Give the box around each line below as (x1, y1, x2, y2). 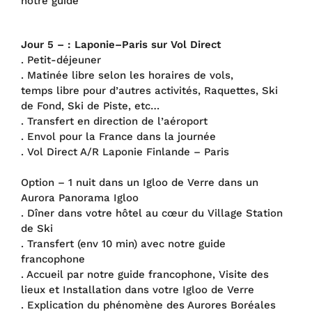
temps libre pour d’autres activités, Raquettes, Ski (21, 84, 278, 97)
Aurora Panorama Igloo (21, 191, 139, 204)
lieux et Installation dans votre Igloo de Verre (21, 283, 254, 296)
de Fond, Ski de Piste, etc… (21, 99, 159, 112)
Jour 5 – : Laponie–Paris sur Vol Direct (21, 38, 221, 51)
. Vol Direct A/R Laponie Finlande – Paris (21, 145, 229, 158)
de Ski (21, 221, 53, 235)
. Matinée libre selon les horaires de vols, (21, 68, 233, 81)
